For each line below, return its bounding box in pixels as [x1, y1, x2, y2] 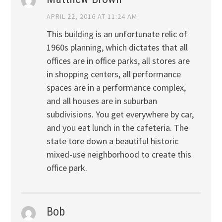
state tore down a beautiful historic [46, 135, 178, 147]
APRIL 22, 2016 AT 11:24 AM [46, 11, 137, 21]
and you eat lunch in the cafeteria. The [46, 121, 188, 133]
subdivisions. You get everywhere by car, [46, 108, 194, 120]
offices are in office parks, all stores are [46, 55, 190, 66]
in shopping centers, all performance [46, 68, 181, 80]
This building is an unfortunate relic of [46, 28, 187, 40]
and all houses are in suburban [46, 95, 157, 107]
